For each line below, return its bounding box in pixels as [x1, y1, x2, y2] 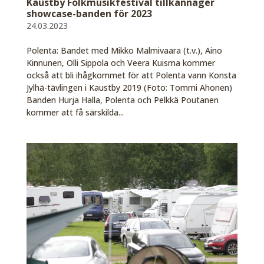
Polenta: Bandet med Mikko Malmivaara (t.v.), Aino [26, 44, 222, 56]
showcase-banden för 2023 [26, 6, 152, 20]
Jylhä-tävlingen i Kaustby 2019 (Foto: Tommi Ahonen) [26, 81, 232, 93]
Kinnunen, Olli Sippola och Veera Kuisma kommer [26, 57, 215, 68]
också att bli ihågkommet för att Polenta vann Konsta [26, 69, 236, 81]
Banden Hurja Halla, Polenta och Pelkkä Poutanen [26, 94, 219, 105]
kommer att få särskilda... [26, 106, 124, 118]
